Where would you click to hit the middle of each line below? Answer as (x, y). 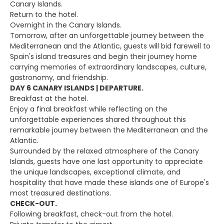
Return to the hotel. (44, 14)
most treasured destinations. (60, 193)
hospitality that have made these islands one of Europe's (109, 182)
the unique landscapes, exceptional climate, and (95, 172)
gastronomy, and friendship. (59, 77)
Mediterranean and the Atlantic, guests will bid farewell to (110, 46)
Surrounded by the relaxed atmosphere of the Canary (104, 151)
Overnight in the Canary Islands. (66, 25)
